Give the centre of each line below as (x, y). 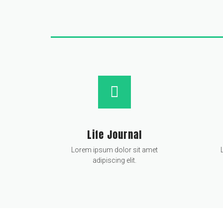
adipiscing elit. (115, 160)
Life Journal (115, 135)
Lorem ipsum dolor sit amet (115, 150)
